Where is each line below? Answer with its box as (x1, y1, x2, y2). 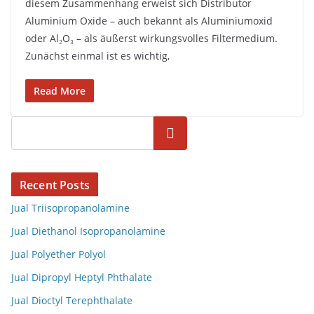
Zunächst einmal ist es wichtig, (25, 49, 170, 62)
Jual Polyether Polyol (11, 247, 106, 261)
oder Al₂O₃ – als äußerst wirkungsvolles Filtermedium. (25, 32, 278, 45)
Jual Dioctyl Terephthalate (11, 294, 132, 307)
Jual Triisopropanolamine (11, 201, 130, 214)
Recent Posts (20, 177, 90, 193)
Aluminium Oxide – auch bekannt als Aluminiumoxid (25, 14, 273, 27)
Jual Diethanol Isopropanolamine (11, 224, 165, 238)
